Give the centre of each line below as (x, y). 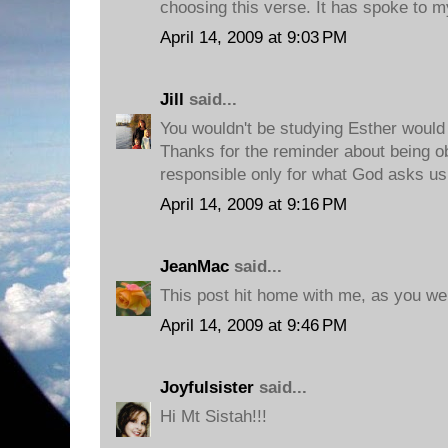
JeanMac (194, 266)
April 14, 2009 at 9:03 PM (253, 37)
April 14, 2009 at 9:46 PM (253, 325)
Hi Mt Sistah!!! (213, 416)
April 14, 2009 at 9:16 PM (253, 204)
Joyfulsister (207, 387)
